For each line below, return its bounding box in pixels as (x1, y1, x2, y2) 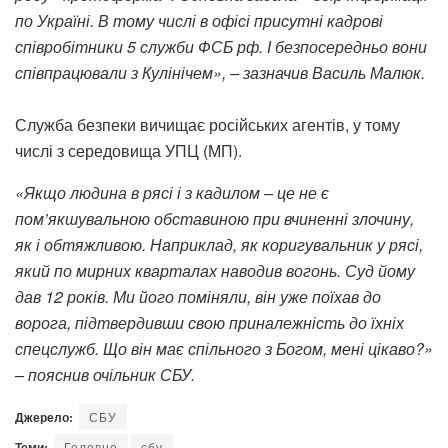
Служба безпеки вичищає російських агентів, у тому (15, 112, 400, 136)
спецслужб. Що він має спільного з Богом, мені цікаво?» (15, 336, 433, 360)
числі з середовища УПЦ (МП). (15, 138, 242, 162)
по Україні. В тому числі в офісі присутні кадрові (15, 8, 383, 32)
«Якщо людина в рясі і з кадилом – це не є (15, 180, 329, 204)
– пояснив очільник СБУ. (15, 362, 195, 386)
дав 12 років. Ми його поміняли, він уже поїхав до (15, 284, 381, 308)
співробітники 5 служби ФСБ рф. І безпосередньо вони (15, 34, 427, 58)
